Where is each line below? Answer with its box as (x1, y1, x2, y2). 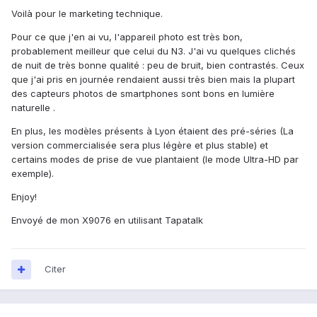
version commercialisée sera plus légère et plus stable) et (11, 139, 268, 151)
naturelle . (11, 102, 55, 114)
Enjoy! (11, 191, 37, 203)
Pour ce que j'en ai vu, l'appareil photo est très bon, (11, 31, 243, 43)
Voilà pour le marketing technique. (11, 8, 163, 20)
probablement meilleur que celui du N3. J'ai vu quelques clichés (11, 45, 296, 57)
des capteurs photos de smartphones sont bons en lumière (11, 88, 275, 100)
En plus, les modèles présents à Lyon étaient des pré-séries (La (11, 125, 294, 137)
